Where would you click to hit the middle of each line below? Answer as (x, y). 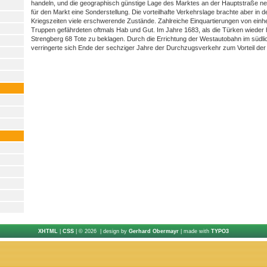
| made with (195, 231)
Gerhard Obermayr (154, 231)
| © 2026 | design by (101, 231)
